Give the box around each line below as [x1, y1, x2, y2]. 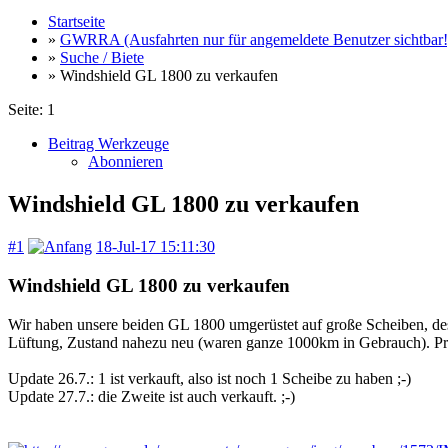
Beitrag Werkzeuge [48, 135, 169, 153]
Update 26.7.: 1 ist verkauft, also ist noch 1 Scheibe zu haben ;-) [8, 369, 411, 387]
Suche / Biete [60, 49, 144, 67]
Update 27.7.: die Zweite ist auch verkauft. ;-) [8, 387, 295, 405]
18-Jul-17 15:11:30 [96, 238, 215, 256]
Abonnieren [88, 153, 163, 171]
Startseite [48, 13, 105, 31]
